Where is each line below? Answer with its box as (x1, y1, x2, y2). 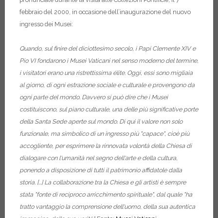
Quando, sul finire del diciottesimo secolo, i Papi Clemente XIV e (19, 45, 196, 52)
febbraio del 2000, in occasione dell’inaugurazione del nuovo (19, 8, 191, 16)
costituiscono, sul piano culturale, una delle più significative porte (19, 106, 198, 113)
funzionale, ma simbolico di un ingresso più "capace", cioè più (19, 130, 189, 137)
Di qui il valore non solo (119, 118, 182, 125)
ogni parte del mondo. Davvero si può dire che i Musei (19, 93, 168, 101)
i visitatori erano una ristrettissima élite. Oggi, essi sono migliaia (19, 69, 193, 76)
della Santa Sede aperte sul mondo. (19, 118, 118, 125)
